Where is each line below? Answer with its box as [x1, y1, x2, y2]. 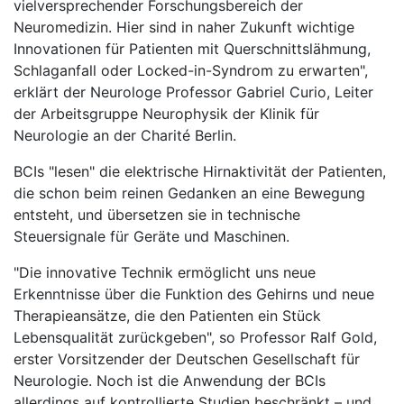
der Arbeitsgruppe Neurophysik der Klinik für [14, 105, 319, 123]
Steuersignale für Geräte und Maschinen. [14, 227, 289, 245]
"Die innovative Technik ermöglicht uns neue [14, 263, 316, 281]
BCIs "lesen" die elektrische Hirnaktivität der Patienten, [14, 162, 386, 180]
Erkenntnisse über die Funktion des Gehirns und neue [14, 285, 374, 303]
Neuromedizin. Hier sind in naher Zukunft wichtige [14, 18, 354, 36]
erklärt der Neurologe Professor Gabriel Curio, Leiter [14, 83, 373, 101]
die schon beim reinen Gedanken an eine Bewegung [14, 184, 365, 202]
